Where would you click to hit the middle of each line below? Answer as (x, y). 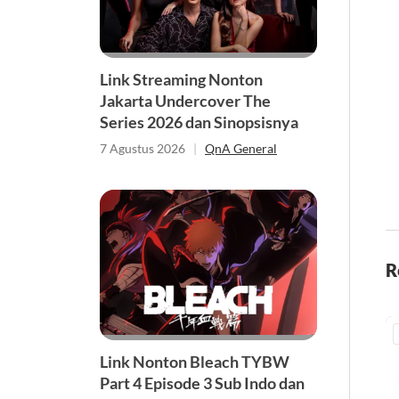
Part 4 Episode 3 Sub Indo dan (202, 383)
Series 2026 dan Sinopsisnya (199, 122)
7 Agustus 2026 (142, 149)
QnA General (241, 149)
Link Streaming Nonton (181, 80)
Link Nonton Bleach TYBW (195, 361)
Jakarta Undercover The (185, 101)
